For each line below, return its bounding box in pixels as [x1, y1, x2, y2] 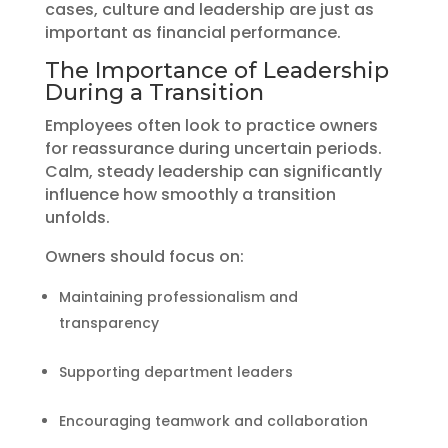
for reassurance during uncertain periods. [44, 136, 382, 160]
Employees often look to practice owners [44, 113, 378, 137]
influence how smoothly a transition [44, 182, 336, 206]
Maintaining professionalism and [58, 286, 298, 307]
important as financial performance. [44, 20, 341, 44]
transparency [58, 312, 159, 333]
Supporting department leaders [58, 361, 293, 382]
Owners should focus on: [44, 244, 244, 268]
